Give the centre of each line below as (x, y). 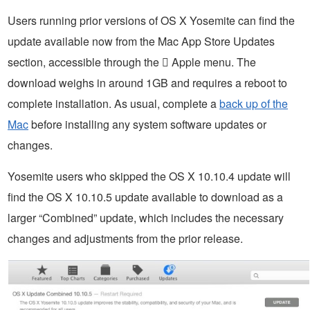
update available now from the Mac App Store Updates (141, 41)
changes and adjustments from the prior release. (125, 238)
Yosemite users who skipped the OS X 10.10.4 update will (149, 176)
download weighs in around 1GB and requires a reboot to (147, 82)
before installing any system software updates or (147, 124)
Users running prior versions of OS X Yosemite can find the (151, 20)
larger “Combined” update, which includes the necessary (146, 217)
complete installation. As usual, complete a (113, 103)
